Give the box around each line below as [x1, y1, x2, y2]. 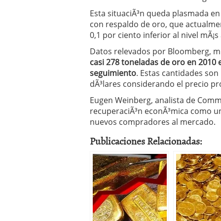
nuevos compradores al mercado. [90, 116, 216, 127]
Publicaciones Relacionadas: [90, 133, 202, 148]
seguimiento [90, 68, 136, 78]
